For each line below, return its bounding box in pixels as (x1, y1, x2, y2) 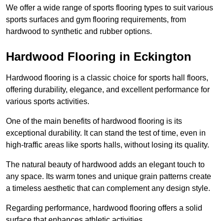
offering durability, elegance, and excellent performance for (6, 85, 210, 94)
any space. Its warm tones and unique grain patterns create (6, 172, 211, 181)
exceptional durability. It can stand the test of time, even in (6, 129, 206, 138)
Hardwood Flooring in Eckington (6, 50, 191, 64)
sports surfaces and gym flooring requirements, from (6, 15, 186, 24)
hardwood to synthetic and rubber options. (6, 27, 152, 36)
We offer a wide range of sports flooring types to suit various (6, 3, 213, 12)
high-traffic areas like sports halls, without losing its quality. (6, 141, 209, 149)
